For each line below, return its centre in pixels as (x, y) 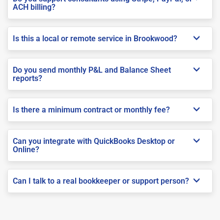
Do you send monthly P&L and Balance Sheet (92, 70)
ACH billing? (34, 7)
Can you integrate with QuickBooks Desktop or (94, 141)
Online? (26, 149)
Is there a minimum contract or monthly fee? (91, 110)
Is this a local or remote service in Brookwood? (95, 38)
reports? (27, 78)
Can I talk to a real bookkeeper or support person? (101, 181)
